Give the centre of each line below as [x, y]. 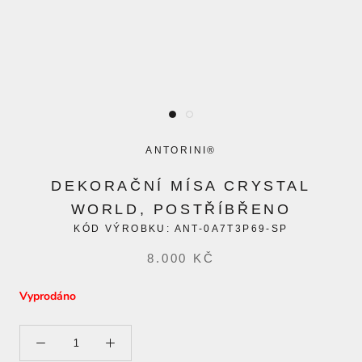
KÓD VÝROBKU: [124, 229]
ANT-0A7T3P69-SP [231, 229]
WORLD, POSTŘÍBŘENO [181, 209]
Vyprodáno [48, 296]
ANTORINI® [181, 150]
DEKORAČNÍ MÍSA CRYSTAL [181, 186]
